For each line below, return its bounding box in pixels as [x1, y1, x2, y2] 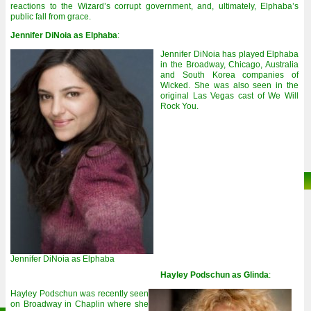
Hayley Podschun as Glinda [160, 271, 269, 279]
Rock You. [160, 102, 199, 110]
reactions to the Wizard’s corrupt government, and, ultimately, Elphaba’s [10, 2, 299, 10]
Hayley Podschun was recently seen [10, 289, 149, 298]
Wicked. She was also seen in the [160, 81, 299, 90]
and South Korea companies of [160, 71, 299, 79]
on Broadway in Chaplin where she [10, 300, 149, 308]
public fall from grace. [10, 12, 91, 21]
